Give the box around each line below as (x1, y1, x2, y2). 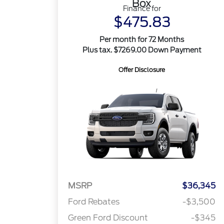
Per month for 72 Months (99, 35, 184, 43)
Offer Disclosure (118, 66, 165, 73)
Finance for (122, 4, 161, 12)
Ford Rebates (68, 197, 120, 207)
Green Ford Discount (68, 213, 148, 223)
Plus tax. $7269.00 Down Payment (82, 46, 201, 54)
